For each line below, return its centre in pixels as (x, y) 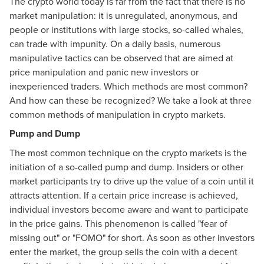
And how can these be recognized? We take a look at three (131, 100)
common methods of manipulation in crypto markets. (118, 114)
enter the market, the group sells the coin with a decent (123, 251)
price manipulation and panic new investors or (104, 72)
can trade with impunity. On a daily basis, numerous (115, 43)
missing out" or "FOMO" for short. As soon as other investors (132, 237)
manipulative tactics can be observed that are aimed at (121, 57)
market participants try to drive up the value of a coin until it (132, 181)
